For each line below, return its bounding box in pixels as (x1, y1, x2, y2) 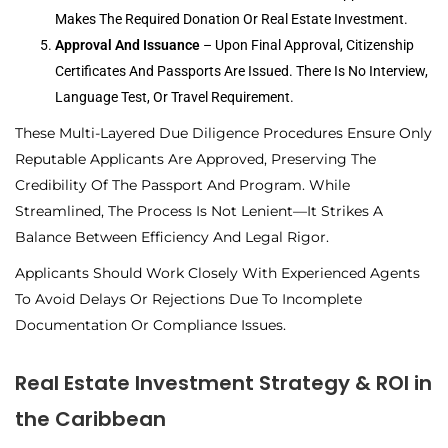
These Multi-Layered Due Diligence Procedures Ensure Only (15, 124, 432, 143)
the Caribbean (15, 405, 166, 434)
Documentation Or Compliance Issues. (15, 316, 286, 335)
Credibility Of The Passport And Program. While (15, 176, 350, 195)
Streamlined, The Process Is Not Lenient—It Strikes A (15, 202, 383, 221)
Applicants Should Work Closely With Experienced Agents (15, 264, 420, 283)
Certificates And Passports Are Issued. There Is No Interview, (55, 63, 428, 80)
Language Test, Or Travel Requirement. (55, 89, 294, 106)
